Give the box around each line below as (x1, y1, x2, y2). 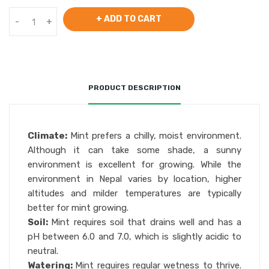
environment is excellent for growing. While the (28, 159, 241, 170)
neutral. (28, 246, 58, 256)
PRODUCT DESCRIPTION (88, 83, 181, 92)
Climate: (28, 130, 70, 141)
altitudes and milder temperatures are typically (28, 188, 241, 199)
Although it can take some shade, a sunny (28, 145, 241, 156)
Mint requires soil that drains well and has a (51, 217, 242, 228)
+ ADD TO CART (96, 14, 162, 24)
